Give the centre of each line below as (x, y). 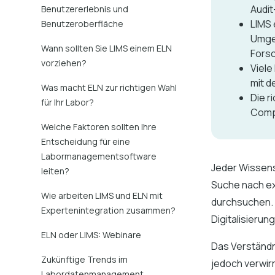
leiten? (56, 171)
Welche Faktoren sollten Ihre (99, 127)
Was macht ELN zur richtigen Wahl (109, 87)
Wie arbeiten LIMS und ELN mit (102, 196)
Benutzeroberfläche (83, 24)
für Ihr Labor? (68, 102)
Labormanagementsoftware (99, 156)
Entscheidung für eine (86, 141)
